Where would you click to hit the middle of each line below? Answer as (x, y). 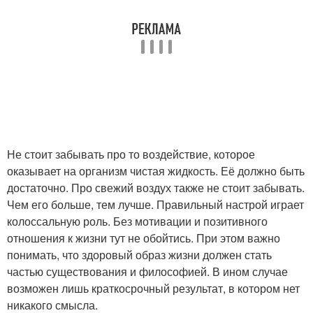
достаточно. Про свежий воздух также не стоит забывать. (156, 187)
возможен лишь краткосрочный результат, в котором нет (153, 288)
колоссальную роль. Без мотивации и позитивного (137, 221)
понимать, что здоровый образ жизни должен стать (139, 254)
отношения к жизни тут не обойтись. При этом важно (144, 238)
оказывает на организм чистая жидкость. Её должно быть (156, 170)
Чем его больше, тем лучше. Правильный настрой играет (155, 204)
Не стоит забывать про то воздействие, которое (131, 154)
